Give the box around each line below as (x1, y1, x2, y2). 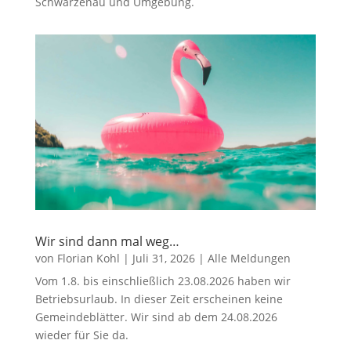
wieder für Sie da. (34, 327, 128, 342)
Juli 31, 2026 (132, 250, 195, 266)
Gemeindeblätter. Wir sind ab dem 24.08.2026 (34, 309, 277, 324)
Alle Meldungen (207, 250, 291, 266)
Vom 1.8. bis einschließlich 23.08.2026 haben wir (34, 273, 291, 288)
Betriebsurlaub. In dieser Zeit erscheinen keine (34, 291, 283, 306)
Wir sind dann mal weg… (34, 232, 179, 250)
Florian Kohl (56, 250, 120, 266)
